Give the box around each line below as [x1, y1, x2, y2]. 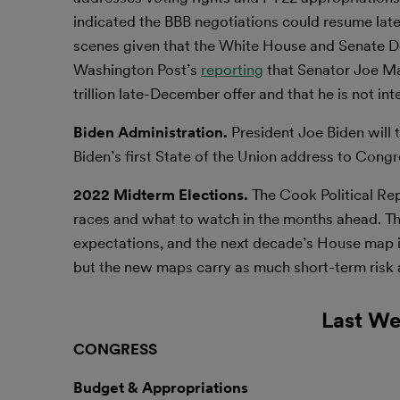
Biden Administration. [73, 122, 231, 142]
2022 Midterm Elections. [73, 185, 252, 204]
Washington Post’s [73, 60, 201, 79]
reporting [201, 60, 263, 79]
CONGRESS [73, 339, 157, 359]
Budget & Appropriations [73, 378, 248, 397]
